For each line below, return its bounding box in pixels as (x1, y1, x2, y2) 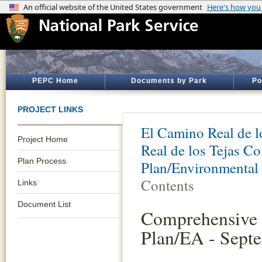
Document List (18, 199, 71, 209)
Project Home (18, 135, 68, 144)
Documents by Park (131, 77, 207, 85)
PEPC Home (32, 77, 78, 85)
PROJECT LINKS (18, 105, 83, 114)
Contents (141, 175, 194, 195)
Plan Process (18, 156, 66, 166)
